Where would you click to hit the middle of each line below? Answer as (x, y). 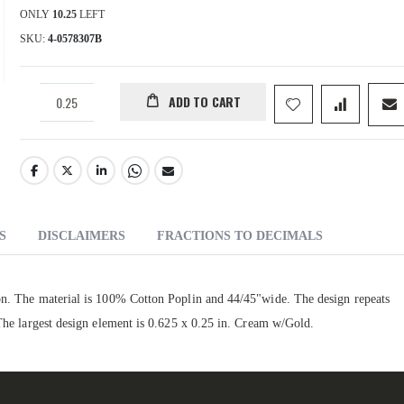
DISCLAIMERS (82, 236)
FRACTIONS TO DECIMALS (240, 236)
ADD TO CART (205, 102)
